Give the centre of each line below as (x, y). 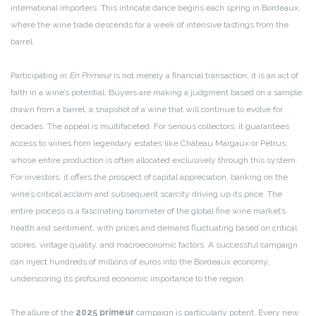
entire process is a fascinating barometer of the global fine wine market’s (148, 211)
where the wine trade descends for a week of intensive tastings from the (150, 25)
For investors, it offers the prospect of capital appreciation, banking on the (149, 177)
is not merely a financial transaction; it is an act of (205, 76)
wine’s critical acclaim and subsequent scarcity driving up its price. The (146, 194)
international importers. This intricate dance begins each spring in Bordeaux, (156, 8)
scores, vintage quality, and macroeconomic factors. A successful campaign (154, 245)
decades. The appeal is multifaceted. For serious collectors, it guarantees (150, 127)
